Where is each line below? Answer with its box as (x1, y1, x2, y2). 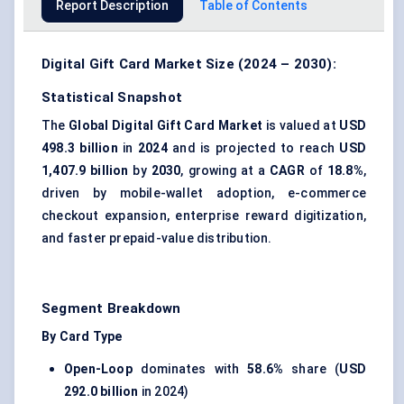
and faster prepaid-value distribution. (41, 231, 272, 246)
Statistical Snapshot (41, 89, 182, 106)
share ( (283, 362, 340, 377)
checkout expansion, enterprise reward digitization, (41, 208, 366, 224)
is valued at (262, 118, 340, 133)
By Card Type (41, 329, 123, 344)
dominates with (132, 362, 248, 377)
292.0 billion (64, 384, 139, 399)
